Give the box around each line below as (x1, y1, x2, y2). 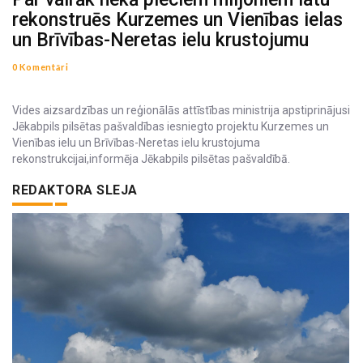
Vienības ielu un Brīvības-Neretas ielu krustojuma (12, 136, 260, 149)
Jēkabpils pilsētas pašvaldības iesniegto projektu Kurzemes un (12, 120, 329, 133)
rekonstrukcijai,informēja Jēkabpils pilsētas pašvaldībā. (12, 152, 290, 165)
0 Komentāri (12, 62, 69, 72)
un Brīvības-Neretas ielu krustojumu (12, 29, 309, 51)
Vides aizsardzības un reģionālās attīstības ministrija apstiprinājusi (12, 104, 350, 117)
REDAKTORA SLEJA (12, 182, 138, 198)
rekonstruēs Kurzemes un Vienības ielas (12, 9, 343, 31)
